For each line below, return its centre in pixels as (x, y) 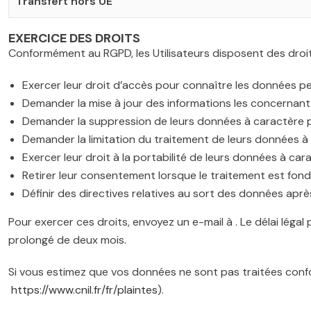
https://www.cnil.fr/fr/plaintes (84, 290)
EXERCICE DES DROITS (74, 38)
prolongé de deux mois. (67, 240)
